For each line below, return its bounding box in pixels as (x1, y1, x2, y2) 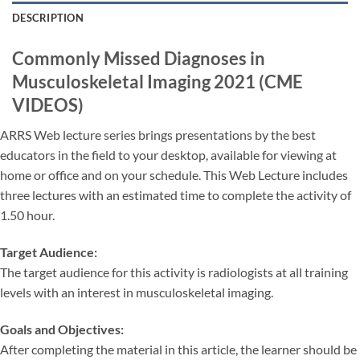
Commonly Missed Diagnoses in (12, 47, 265, 70)
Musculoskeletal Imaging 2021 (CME (12, 71, 303, 93)
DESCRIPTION (12, 11, 84, 25)
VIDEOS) (12, 94, 84, 117)
